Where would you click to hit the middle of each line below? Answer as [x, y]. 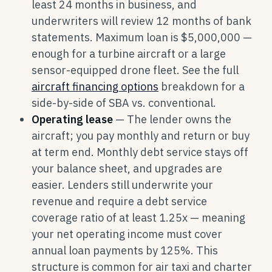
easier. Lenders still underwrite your [122, 185]
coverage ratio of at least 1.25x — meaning [138, 218]
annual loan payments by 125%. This [125, 250]
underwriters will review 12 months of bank [141, 21]
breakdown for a [202, 87]
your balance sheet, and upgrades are [127, 168]
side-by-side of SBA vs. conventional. [124, 103]
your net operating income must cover [127, 234]
